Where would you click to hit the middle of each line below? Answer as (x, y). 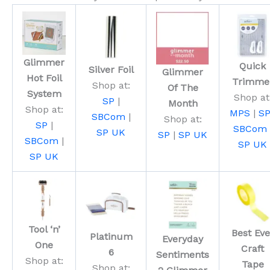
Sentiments (183, 255)
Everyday (183, 239)
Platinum (111, 237)
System (44, 94)
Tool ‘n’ (44, 230)
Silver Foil (111, 70)
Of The (183, 88)
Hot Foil (44, 78)
